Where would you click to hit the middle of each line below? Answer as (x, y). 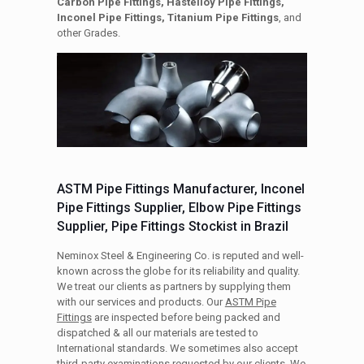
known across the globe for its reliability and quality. (178, 271)
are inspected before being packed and (186, 317)
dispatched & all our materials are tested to (157, 332)
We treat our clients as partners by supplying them (173, 286)
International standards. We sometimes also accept (177, 348)
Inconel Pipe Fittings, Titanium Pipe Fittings (167, 17)
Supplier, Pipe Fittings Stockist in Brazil (172, 226)
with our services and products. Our (141, 301)
